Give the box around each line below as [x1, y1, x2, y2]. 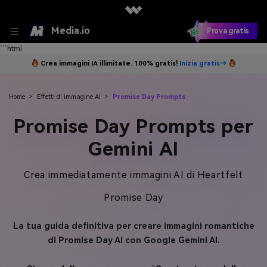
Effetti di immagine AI [36, 92, 101, 101]
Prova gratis [206, 27, 249, 35]
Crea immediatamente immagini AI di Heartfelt [24, 169, 243, 181]
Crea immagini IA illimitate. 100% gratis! [41, 60, 179, 67]
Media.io [51, 25, 90, 36]
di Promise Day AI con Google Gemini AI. [47, 235, 220, 246]
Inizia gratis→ [179, 60, 226, 67]
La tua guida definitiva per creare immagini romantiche [13, 221, 254, 231]
